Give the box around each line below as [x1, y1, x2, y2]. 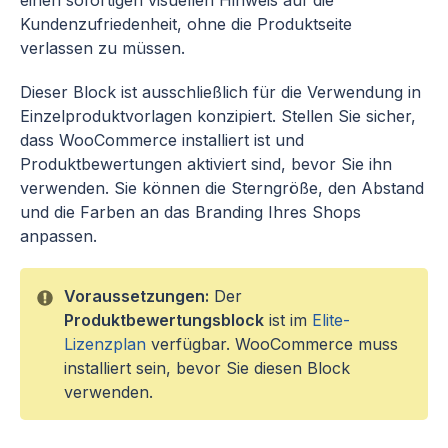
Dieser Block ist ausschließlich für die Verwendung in [20, 82, 421, 102]
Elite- [312, 310, 350, 330]
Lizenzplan [64, 334, 146, 354]
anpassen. [20, 226, 97, 246]
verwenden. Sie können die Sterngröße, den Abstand [20, 178, 424, 198]
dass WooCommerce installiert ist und [20, 130, 304, 150]
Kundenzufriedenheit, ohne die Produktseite [20, 14, 352, 34]
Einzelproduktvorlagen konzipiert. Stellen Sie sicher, [20, 106, 416, 126]
